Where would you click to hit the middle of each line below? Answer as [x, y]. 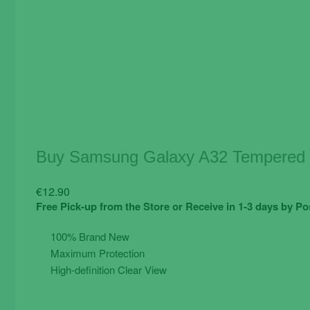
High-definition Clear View [108, 270]
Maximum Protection [97, 253]
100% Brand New [89, 236]
